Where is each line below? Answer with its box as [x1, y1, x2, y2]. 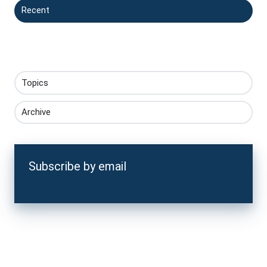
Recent [21, 5, 50, 16]
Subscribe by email [29, 159, 126, 173]
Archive [21, 106, 51, 117]
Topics [21, 77, 49, 88]
